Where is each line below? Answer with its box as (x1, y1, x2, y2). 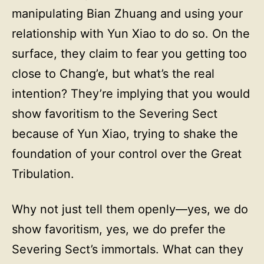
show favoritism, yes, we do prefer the (12, 222, 226, 236)
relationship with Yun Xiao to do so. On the (12, 27, 250, 41)
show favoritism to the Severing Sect (12, 107, 217, 121)
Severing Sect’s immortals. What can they (12, 242, 243, 256)
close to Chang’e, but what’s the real (12, 67, 214, 81)
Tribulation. (12, 167, 74, 181)
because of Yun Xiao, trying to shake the (12, 127, 238, 141)
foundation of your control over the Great (12, 147, 242, 161)
